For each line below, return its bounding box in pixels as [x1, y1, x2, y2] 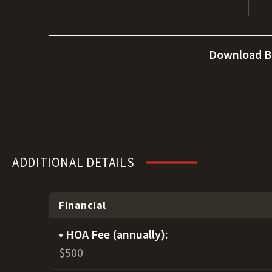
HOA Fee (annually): [66, 226, 168, 242]
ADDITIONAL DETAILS [12, 154, 135, 171]
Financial [59, 198, 106, 212]
